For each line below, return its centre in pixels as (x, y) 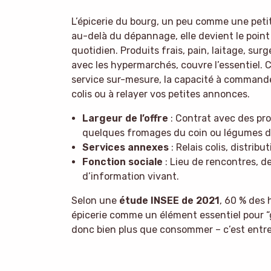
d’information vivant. (130, 176)
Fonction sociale (122, 162)
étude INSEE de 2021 (169, 200)
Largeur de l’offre (125, 118)
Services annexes (125, 147)
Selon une (95, 200)
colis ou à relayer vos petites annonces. (161, 94)
